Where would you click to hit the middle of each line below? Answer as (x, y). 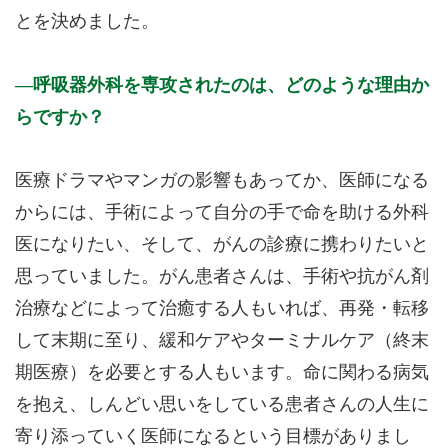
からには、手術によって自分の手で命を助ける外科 (222, 212)
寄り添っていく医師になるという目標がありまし (213, 436)
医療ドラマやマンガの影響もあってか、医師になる (222, 180)
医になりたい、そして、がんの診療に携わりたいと (222, 244)
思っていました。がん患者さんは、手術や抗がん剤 (222, 276)
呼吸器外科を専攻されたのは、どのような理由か (231, 84)
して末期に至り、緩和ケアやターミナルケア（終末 (222, 340)
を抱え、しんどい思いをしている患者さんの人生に (222, 404)
